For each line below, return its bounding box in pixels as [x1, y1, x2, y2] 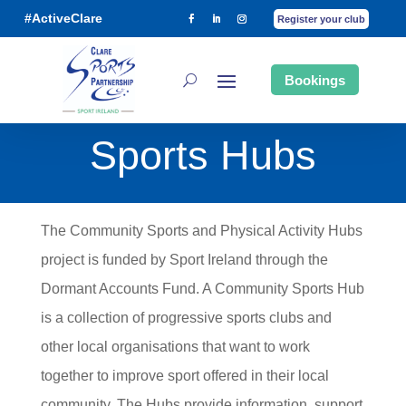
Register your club [277, 14, 365, 25]
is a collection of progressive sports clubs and [40, 310, 332, 325]
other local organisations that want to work [40, 339, 310, 354]
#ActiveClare [24, 11, 102, 26]
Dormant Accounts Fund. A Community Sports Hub [40, 281, 364, 296]
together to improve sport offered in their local [40, 368, 329, 383]
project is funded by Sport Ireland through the [40, 252, 328, 267]
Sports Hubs [89, 132, 316, 179]
